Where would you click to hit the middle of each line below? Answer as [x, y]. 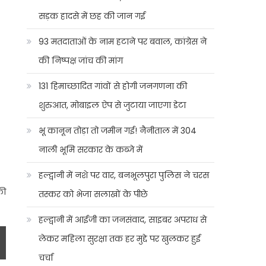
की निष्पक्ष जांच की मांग [81, 61]
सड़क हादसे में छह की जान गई [92, 16]
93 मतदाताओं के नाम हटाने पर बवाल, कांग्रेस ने [123, 42]
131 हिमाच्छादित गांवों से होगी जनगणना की [113, 86]
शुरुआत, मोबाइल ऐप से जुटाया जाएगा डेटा [113, 105]
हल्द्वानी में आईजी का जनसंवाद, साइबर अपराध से [123, 220]
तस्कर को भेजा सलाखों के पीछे [94, 194]
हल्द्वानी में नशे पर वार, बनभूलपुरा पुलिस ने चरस [124, 175]
